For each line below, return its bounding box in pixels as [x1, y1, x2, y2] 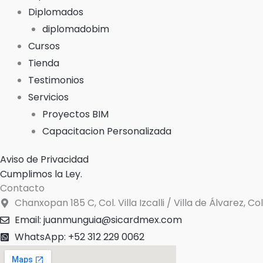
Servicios [28, 90, 69, 104]
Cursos [28, 39, 60, 53]
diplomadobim [42, 22, 109, 36]
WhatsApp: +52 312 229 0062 [15, 230, 144, 244]
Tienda [28, 56, 59, 70]
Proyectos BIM [42, 107, 109, 122]
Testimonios [28, 73, 84, 87]
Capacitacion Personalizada [42, 124, 171, 139]
